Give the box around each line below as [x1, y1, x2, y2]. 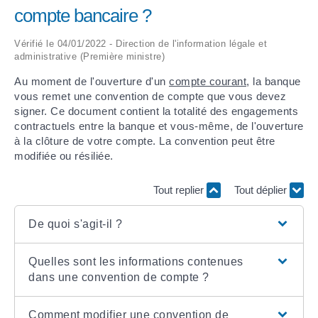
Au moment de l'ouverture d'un [14, 75, 169, 88]
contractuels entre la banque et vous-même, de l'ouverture [14, 120, 304, 133]
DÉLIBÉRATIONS [14, 60, 93, 75]
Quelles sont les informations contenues [28, 256, 243, 268]
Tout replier [153, 183, 207, 196]
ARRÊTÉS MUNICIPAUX [14, 23, 127, 38]
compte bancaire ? [14, 5, 151, 27]
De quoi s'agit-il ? [28, 218, 123, 231]
